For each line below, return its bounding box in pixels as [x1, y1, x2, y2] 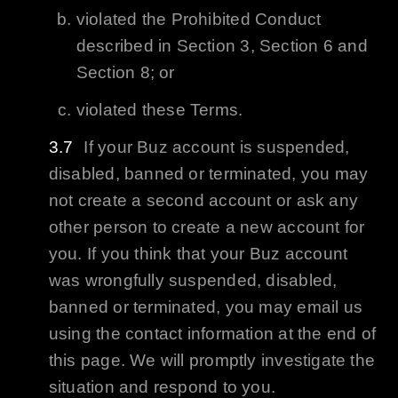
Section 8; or [76, 63, 175, 83]
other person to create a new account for [48, 218, 365, 237]
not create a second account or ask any [48, 191, 359, 211]
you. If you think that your [48, 244, 250, 264]
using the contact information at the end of [48, 324, 377, 344]
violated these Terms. [76, 100, 243, 120]
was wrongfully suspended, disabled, [48, 271, 338, 291]
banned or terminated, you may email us [48, 298, 363, 317]
